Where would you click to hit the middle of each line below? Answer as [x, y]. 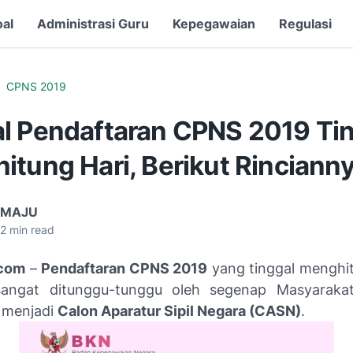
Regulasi [305, 24]
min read [30, 230]
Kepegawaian [214, 24]
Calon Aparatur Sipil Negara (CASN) [179, 311]
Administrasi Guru [93, 24]
